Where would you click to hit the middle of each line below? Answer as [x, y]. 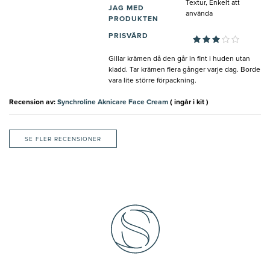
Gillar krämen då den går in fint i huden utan [179, 59]
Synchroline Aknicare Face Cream [113, 102]
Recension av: [33, 102]
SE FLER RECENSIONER [63, 139]
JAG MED [126, 8]
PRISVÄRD [128, 36]
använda [199, 14]
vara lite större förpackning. [152, 80]
